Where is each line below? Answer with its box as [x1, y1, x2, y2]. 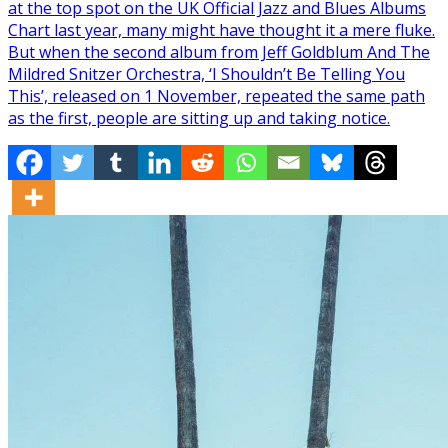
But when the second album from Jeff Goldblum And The [8, 41, 430, 64]
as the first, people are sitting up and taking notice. [8, 107, 390, 130]
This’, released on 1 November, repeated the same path [8, 85, 425, 108]
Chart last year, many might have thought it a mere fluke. [8, 19, 435, 42]
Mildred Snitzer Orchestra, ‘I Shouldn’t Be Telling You [8, 63, 405, 86]
